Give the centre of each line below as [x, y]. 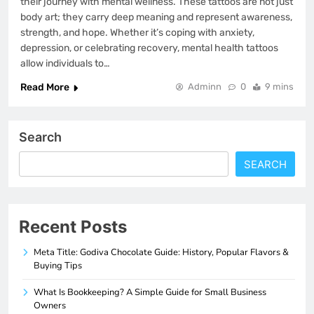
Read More [45, 88]
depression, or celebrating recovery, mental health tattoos [149, 48]
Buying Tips [58, 266]
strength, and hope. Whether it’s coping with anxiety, [137, 33]
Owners [50, 306]
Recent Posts [73, 227]
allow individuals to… [65, 64]
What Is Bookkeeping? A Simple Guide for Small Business [150, 293]
